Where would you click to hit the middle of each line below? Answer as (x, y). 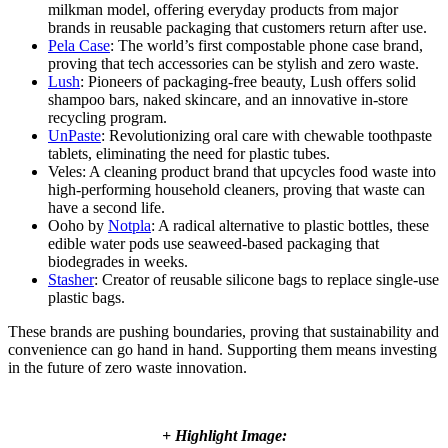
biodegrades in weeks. (118, 262)
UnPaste (74, 136)
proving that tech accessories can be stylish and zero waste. (233, 64)
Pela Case (79, 46)
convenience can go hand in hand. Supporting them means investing (222, 350)
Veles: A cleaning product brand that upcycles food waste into (242, 172)
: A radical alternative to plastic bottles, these (290, 226)
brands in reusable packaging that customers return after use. (237, 28)
